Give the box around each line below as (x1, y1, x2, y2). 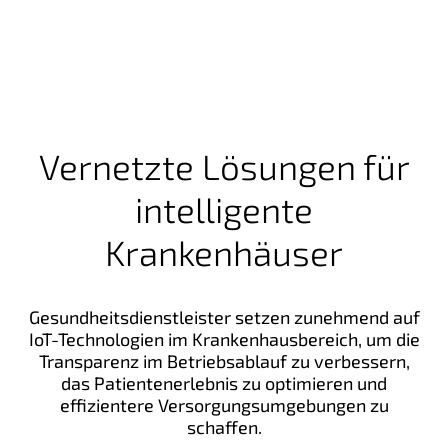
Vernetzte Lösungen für (38, 144, 410, 187)
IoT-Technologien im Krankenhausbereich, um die (28, 327, 420, 350)
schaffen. (186, 415, 262, 438)
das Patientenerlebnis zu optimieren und (61, 371, 387, 394)
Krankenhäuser (105, 230, 343, 273)
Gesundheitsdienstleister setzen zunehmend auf (28, 305, 420, 328)
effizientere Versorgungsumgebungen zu (59, 393, 389, 416)
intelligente (135, 187, 313, 230)
